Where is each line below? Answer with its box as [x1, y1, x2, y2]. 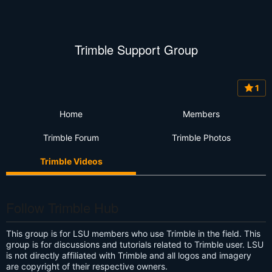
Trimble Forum [43, 132, 99, 143]
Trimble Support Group [74, 41, 198, 59]
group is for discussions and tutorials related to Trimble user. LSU [6, 239, 263, 250]
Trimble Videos [39, 155, 103, 166]
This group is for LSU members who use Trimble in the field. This [6, 228, 260, 239]
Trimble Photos [171, 132, 231, 143]
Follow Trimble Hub [6, 197, 118, 217]
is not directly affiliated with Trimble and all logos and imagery [6, 250, 251, 260]
